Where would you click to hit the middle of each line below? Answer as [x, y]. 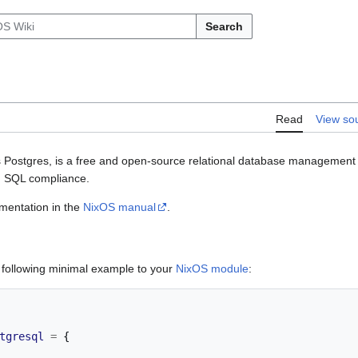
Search [224, 26]
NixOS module [212, 269]
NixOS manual [119, 207]
